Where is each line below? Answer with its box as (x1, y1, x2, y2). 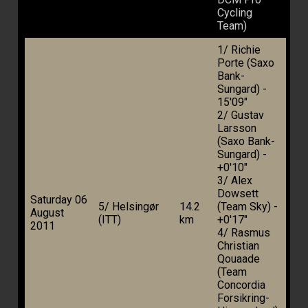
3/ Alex (217, 174, 252, 188)
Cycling (217, 6, 252, 20)
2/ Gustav (217, 109, 264, 122)
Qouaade (217, 252, 260, 266)
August (30, 206, 64, 220)
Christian (217, 239, 259, 253)
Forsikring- (217, 291, 269, 305)
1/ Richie (217, 43, 261, 57)
